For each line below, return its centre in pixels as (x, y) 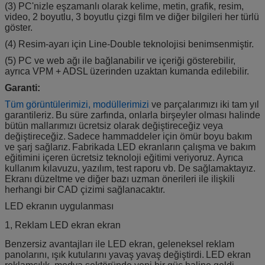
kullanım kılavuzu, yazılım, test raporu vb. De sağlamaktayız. (130, 168)
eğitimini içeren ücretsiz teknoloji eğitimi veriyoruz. (110, 157)
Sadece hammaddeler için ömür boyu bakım (160, 136)
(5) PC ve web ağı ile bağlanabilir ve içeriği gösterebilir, (120, 60)
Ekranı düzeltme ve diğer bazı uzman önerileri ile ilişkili (120, 179)
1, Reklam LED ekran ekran (63, 225)
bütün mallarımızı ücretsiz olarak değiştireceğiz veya (114, 125)
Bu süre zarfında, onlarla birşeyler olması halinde (158, 115)
